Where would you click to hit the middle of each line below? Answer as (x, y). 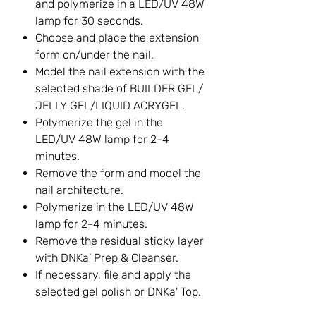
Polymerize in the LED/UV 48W (115, 207)
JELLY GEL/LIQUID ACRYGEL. (110, 106)
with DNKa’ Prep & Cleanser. (107, 258)
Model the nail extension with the (120, 72)
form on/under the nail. (95, 55)
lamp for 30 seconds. (89, 21)
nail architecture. (79, 190)
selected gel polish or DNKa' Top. (118, 292)
